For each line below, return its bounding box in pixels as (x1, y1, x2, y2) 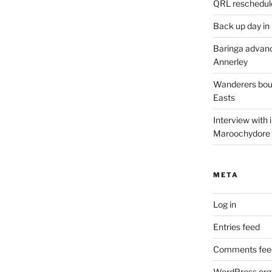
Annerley (212, 56, 248, 67)
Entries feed (212, 221, 260, 232)
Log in (212, 199, 236, 209)
